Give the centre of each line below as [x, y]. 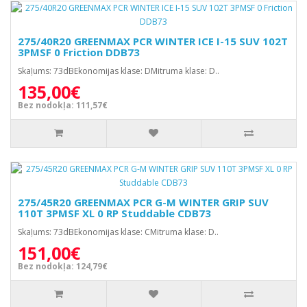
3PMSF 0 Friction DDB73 [79, 52]
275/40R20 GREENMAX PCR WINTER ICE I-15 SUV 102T [153, 41]
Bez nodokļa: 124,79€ [63, 266]
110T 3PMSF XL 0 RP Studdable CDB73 [114, 213]
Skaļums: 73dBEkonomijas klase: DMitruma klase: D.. [119, 71]
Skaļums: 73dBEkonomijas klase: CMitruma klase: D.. [118, 232]
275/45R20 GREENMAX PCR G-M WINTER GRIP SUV [143, 202]
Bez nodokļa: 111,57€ [63, 105]
